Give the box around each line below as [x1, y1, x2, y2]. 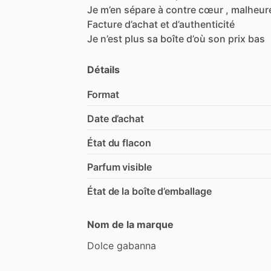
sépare [124, 3, 155, 16]
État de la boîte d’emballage [87, 184, 212, 197]
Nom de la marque [87, 218, 174, 230]
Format [87, 88, 119, 100]
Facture [87, 18, 122, 30]
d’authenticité [172, 18, 235, 30]
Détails [87, 63, 120, 76]
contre [166, 3, 196, 16]
